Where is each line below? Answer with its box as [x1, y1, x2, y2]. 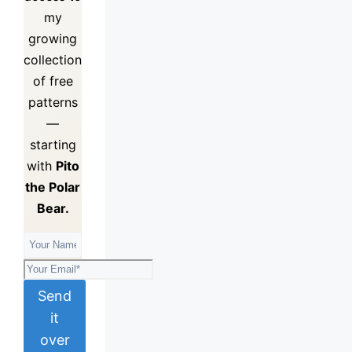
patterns [27, 94, 78, 111]
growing [28, 31, 78, 47]
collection [24, 52, 82, 68]
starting [29, 137, 76, 153]
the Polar [25, 179, 81, 196]
